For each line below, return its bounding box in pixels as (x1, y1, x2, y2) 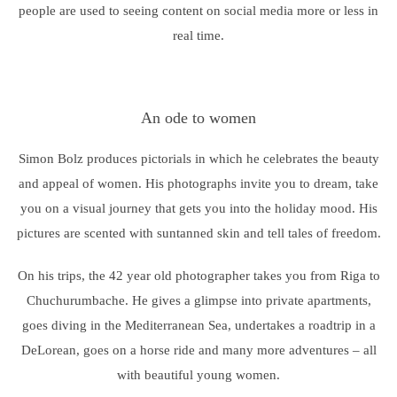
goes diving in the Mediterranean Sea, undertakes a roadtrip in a (21, 318, 376, 332)
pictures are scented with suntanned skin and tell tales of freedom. (16, 226, 381, 240)
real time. (173, 28, 224, 43)
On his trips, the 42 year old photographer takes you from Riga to (17, 269, 380, 283)
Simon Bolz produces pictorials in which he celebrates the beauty (18, 152, 379, 166)
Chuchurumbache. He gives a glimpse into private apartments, (26, 293, 371, 307)
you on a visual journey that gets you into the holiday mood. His (19, 201, 378, 215)
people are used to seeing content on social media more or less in (19, 4, 378, 18)
